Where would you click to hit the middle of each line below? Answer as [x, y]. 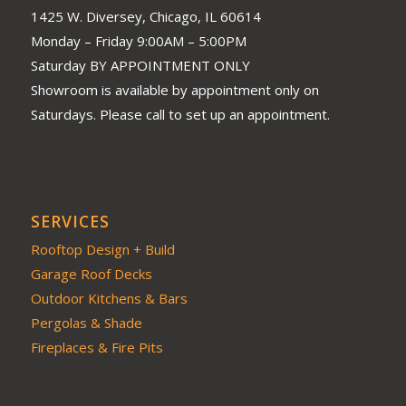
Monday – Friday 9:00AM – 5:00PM [138, 40]
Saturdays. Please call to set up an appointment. [180, 114]
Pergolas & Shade [86, 322]
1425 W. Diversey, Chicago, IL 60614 [145, 16]
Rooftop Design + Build [102, 249]
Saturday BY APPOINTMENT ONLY [140, 65]
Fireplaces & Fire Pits [97, 347]
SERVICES [70, 221]
